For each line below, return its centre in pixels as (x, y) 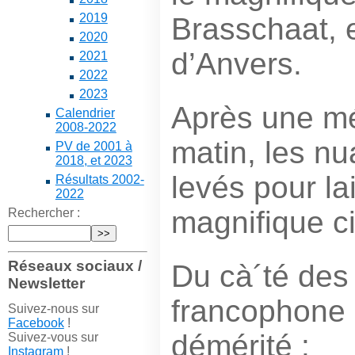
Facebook (36, 323)
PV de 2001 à (94, 146)
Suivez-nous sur (53, 308)
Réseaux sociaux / (74, 266)
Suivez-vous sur (53, 337)
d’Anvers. (236, 63)
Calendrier (85, 113)
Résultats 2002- (99, 179)
